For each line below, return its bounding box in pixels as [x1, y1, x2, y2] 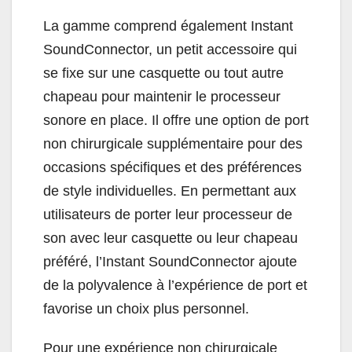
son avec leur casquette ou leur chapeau [43, 230, 298, 247]
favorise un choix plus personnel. [43, 301, 249, 317]
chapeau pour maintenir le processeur [43, 89, 280, 105]
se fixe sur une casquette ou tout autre [43, 65, 284, 82]
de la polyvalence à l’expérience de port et [43, 277, 307, 294]
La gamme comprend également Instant [43, 18, 293, 35]
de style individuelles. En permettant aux [43, 183, 296, 200]
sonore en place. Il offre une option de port [43, 112, 309, 129]
